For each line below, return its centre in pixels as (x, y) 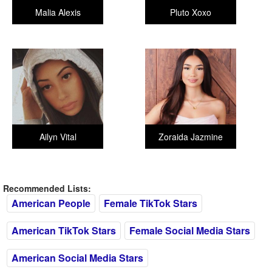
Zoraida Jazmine (191, 137)
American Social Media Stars (77, 258)
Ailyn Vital (58, 137)
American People (51, 203)
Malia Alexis (58, 12)
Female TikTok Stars (151, 203)
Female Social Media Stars (190, 230)
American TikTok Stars (64, 230)
